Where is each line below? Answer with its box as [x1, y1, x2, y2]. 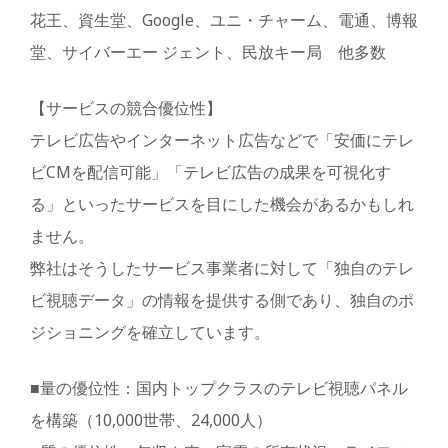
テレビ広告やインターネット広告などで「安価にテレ [30, 129, 414, 152]
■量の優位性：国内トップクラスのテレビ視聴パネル [30, 377, 408, 400]
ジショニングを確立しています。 [30, 321, 270, 344]
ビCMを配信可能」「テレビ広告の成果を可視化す [30, 161, 391, 184]
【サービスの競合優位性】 [30, 97, 222, 120]
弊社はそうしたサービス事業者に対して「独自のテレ [30, 257, 414, 280]
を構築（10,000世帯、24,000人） [30, 409, 272, 432]
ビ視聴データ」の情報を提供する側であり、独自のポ [30, 289, 414, 312]
